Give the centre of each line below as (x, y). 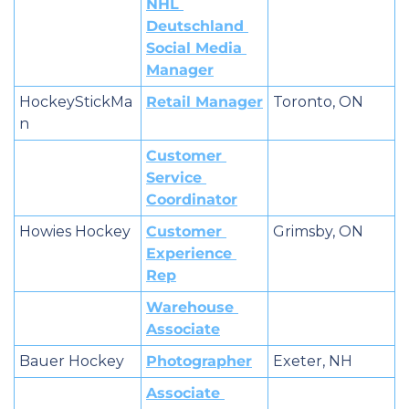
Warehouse (190, 307)
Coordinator (192, 199)
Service (174, 177)
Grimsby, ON (318, 231)
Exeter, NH (313, 361)
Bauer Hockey (72, 361)
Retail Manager (204, 101)
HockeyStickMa (76, 101)
